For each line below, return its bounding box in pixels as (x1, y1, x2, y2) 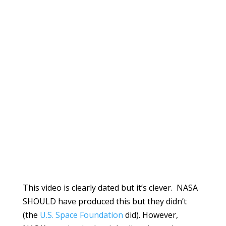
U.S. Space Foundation (39, 209, 123, 221)
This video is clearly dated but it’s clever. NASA (22, 182, 198, 194)
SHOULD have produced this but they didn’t (22, 196, 187, 207)
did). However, (123, 209, 178, 221)
